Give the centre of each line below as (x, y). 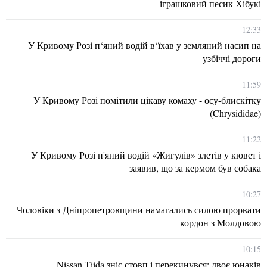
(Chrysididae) (235, 113)
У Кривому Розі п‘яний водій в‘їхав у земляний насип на (145, 45)
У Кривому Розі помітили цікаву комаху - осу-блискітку (147, 100)
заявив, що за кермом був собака (195, 168)
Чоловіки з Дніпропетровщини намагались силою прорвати (139, 209)
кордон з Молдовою (221, 223)
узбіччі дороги (232, 58)
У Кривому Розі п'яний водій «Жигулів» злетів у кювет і (146, 155)
